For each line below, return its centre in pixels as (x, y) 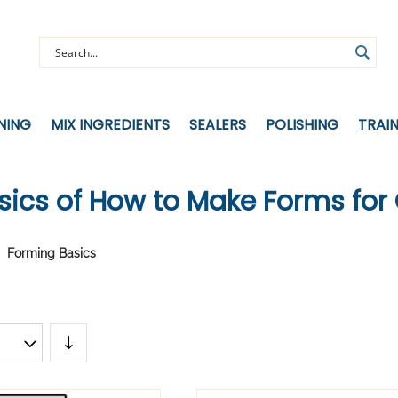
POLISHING (302, 124)
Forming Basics (52, 254)
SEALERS (218, 124)
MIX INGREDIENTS (111, 124)
